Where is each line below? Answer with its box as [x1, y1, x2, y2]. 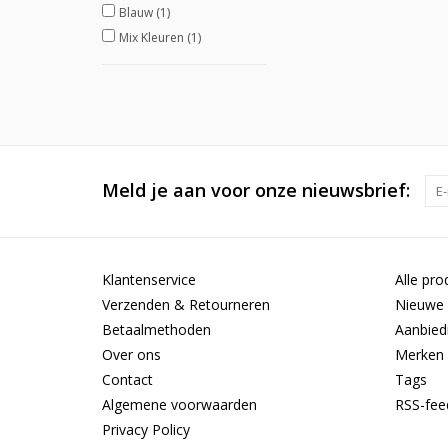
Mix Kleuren [119, 29, 187, 46]
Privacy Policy [102, 420, 190, 439]
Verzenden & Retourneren [102, 295, 270, 314]
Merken [394, 345, 444, 364]
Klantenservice [102, 270, 196, 289]
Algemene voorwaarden [102, 395, 257, 414]
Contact [102, 370, 153, 389]
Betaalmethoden [102, 320, 211, 339]
